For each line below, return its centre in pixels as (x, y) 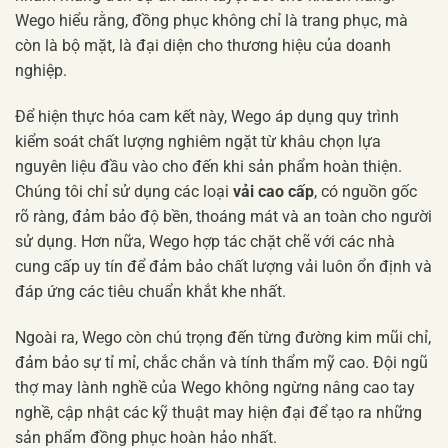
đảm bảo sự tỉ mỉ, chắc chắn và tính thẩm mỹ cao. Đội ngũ (221, 362)
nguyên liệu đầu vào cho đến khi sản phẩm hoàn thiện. (208, 167)
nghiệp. (41, 71)
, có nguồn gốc (365, 192)
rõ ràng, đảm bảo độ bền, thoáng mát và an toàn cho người (223, 217)
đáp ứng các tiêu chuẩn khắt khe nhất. (150, 292)
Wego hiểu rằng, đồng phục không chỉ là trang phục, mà (211, 21)
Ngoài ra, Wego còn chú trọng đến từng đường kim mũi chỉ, (223, 337)
